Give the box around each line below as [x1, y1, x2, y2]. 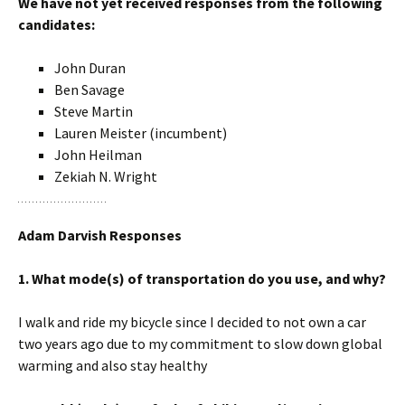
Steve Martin [54, 102, 133, 120]
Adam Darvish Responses [18, 226, 182, 244]
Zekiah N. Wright [54, 167, 157, 185]
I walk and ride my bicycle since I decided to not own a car [18, 313, 366, 331]
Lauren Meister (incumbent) [54, 124, 227, 142]
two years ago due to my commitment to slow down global [18, 334, 382, 353]
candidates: [18, 15, 95, 33]
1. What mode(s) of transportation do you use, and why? [18, 269, 386, 287]
